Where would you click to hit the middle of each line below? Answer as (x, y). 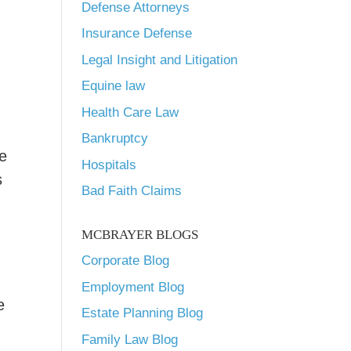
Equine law (113, 86)
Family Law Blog (130, 339)
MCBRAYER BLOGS (140, 235)
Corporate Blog (125, 261)
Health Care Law (130, 112)
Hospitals (109, 165)
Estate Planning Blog (142, 313)
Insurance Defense (137, 33)
